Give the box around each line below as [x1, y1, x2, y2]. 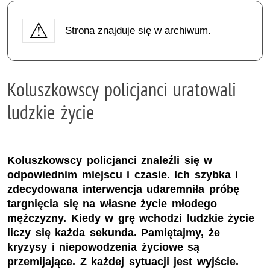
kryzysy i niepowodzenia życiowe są [7, 241, 200, 254]
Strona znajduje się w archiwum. [64, 24, 211, 36]
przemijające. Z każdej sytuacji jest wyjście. [7, 256, 239, 268]
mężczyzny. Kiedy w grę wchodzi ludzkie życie [7, 212, 255, 225]
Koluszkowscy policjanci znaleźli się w [7, 154, 213, 167]
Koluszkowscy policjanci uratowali [7, 77, 237, 101]
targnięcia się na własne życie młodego [7, 198, 217, 210]
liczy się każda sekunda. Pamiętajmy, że [7, 227, 220, 239]
